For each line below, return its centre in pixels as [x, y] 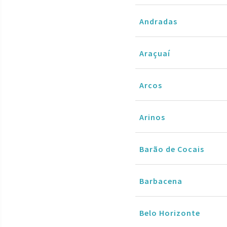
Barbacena [161, 181]
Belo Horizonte [170, 213]
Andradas [158, 21]
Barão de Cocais [172, 149]
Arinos [152, 117]
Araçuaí [155, 53]
